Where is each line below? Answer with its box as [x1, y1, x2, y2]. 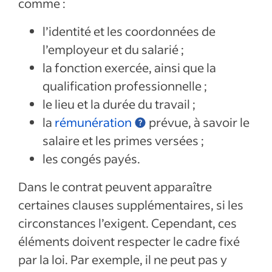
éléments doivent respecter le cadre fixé [18, 233, 240, 249]
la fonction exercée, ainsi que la [42, 59, 216, 75]
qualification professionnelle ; [42, 78, 207, 93]
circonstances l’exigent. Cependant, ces [18, 215, 237, 231]
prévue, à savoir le [146, 114, 250, 130]
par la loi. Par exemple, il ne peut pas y [18, 251, 227, 267]
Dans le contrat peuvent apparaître [18, 178, 212, 194]
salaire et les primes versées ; [42, 132, 204, 148]
